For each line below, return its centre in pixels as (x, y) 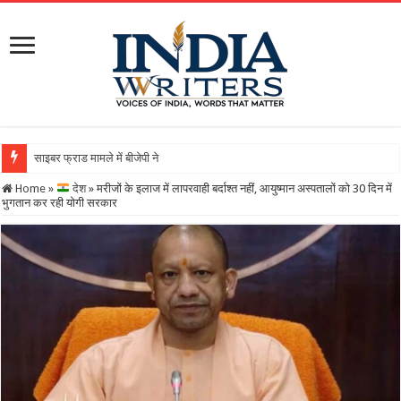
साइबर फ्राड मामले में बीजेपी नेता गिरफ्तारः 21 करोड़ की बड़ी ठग (166, 158)
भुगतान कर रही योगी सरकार (60, 203)
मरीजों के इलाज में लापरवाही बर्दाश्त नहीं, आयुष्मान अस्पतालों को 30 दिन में (245, 188)
